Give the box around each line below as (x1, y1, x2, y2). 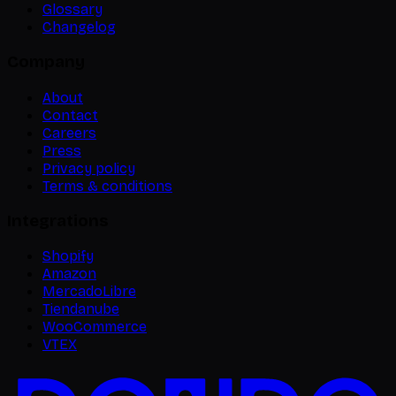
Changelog (42, 19, 116, 36)
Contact (42, 106, 98, 124)
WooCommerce (42, 318, 147, 336)
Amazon (42, 265, 96, 283)
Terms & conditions (42, 177, 172, 194)
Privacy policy (42, 159, 135, 177)
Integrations (7, 210, 109, 231)
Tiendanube (42, 301, 119, 318)
